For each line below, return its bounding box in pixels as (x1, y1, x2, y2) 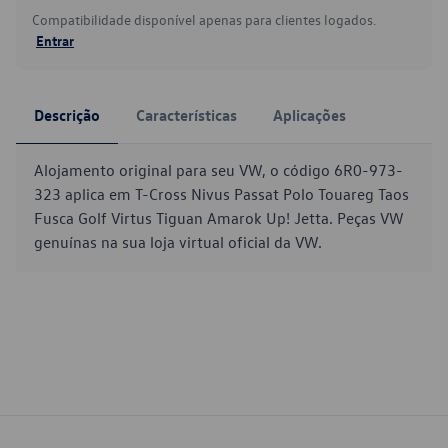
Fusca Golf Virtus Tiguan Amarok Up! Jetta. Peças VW (34, 208, 404, 228)
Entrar (36, 31, 74, 49)
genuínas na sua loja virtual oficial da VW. (34, 232, 322, 252)
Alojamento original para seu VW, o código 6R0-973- (34, 160, 403, 180)
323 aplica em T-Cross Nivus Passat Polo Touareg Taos (34, 184, 409, 204)
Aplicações (273, 105, 346, 125)
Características (136, 105, 237, 125)
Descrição (34, 105, 100, 125)
